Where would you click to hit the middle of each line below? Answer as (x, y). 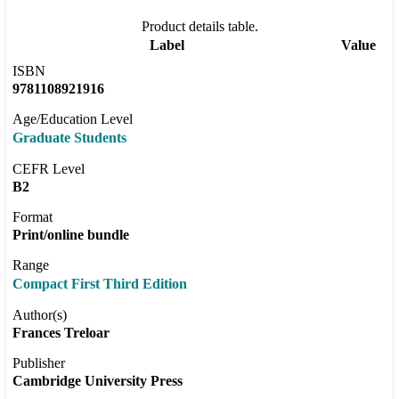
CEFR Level (49, 169)
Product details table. (199, 27)
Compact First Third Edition (100, 284)
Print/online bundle (71, 235)
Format (33, 217)
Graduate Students (69, 138)
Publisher (39, 363)
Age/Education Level (73, 119)
